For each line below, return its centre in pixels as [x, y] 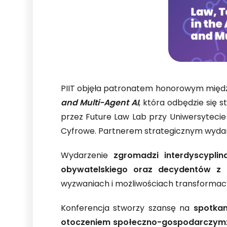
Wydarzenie [87, 156]
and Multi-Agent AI [100, 103]
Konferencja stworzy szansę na [127, 209]
